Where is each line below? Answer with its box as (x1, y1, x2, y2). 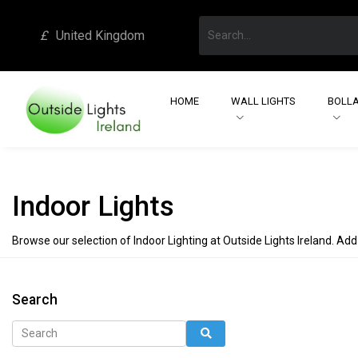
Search (12, 291, 58, 308)
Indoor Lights (12, 189, 174, 223)
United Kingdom (55, 28, 145, 44)
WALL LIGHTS (230, 94, 295, 107)
